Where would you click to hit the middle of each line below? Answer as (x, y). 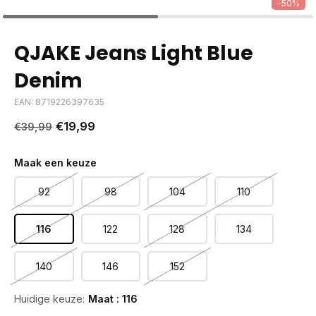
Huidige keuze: (49, 299)
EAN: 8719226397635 (59, 102)
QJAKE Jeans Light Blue (134, 53)
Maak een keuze (55, 163)
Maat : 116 (113, 299)
